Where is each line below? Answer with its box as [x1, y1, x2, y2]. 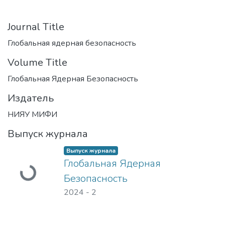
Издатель [8, 91, 54, 105]
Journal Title [8, 20, 64, 34]
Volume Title [8, 56, 67, 69]
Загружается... [22, 167, 87, 182]
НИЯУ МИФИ [8, 109, 57, 120]
